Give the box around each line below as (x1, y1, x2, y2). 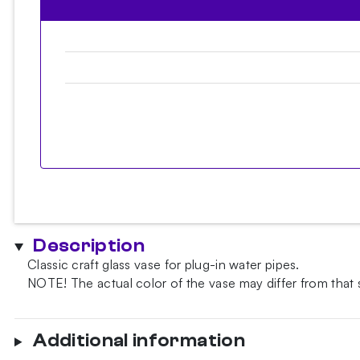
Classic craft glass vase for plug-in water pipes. (27, 256, 300, 273)
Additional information (33, 331, 245, 351)
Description (33, 236, 145, 256)
